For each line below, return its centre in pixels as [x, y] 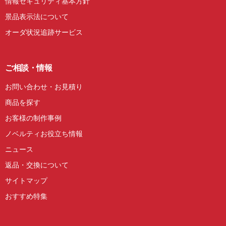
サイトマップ [26, 180]
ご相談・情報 [29, 67]
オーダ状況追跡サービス [44, 32]
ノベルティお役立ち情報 [44, 133]
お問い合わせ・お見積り [44, 86]
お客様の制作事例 [33, 118]
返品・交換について [37, 164]
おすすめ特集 [26, 196]
